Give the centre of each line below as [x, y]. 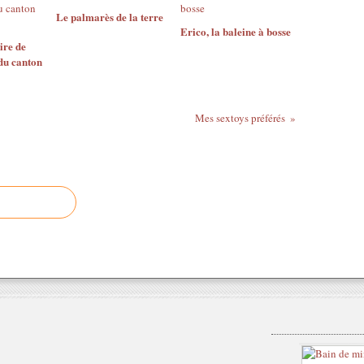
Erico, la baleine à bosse [235, 31]
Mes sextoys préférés [240, 118]
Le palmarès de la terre [110, 17]
